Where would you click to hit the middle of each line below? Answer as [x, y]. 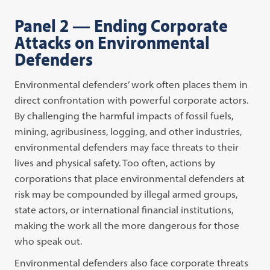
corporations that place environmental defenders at [130, 178]
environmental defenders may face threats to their [127, 147]
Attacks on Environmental [112, 42]
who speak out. [50, 241]
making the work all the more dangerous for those [127, 225]
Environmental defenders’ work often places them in [131, 84]
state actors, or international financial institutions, [124, 209]
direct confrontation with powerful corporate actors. [132, 100]
